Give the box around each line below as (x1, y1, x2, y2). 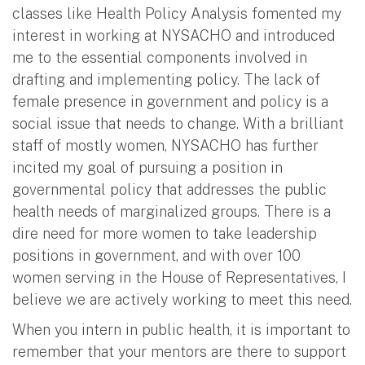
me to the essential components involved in (12, 48, 307, 66)
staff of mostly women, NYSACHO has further (12, 136, 319, 154)
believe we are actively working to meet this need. (12, 290, 352, 308)
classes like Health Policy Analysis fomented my (12, 4, 341, 22)
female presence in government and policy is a (12, 92, 328, 110)
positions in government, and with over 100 (12, 246, 301, 264)
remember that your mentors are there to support (12, 342, 346, 360)
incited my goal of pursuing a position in (12, 158, 283, 176)
